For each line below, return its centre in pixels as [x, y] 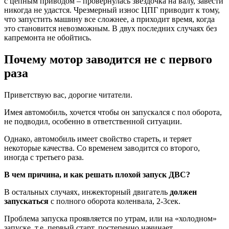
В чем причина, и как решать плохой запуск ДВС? [97, 175]
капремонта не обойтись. [48, 38]
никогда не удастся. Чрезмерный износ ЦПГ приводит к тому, [112, 10]
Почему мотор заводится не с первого [108, 60]
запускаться [26, 201]
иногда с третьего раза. [44, 157]
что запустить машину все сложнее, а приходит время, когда [109, 19]
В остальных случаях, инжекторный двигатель [87, 192]
